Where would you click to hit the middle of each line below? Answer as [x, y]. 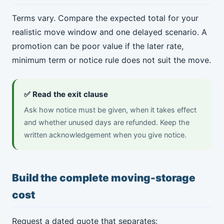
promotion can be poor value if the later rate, [98, 46]
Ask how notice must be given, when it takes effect [110, 110]
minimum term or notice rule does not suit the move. [111, 60]
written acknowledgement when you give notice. [105, 135]
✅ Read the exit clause [66, 94]
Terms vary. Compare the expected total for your [105, 18]
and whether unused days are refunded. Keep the [107, 122]
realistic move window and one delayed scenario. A [109, 32]
